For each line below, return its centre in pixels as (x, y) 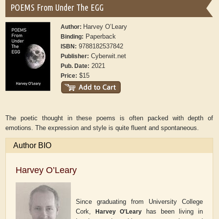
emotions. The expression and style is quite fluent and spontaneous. (102, 128)
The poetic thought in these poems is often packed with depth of (109, 118)
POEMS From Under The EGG (57, 8)
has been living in (173, 212)
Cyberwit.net (108, 56)
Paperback (100, 37)
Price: (69, 76)
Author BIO (33, 146)
